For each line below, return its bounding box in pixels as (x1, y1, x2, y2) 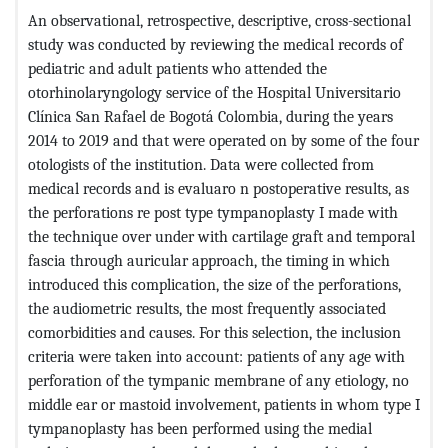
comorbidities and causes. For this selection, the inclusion (28, 322, 401, 342)
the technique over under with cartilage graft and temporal (28, 226, 415, 246)
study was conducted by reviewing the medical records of (28, 34, 403, 54)
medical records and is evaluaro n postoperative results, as (28, 178, 409, 198)
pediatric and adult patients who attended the (28, 58, 327, 78)
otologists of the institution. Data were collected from (28, 154, 374, 174)
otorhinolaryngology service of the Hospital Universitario (28, 82, 401, 102)
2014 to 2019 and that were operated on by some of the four (28, 130, 419, 150)
